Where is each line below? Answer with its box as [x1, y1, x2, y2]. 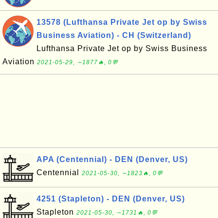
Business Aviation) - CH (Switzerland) [36, 31, 191, 39]
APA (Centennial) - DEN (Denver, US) [36, 155, 188, 163]
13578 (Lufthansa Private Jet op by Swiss [36, 18, 207, 26]
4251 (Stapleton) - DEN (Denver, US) [36, 195, 185, 203]
